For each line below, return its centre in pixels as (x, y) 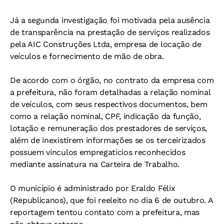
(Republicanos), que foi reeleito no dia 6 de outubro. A (111, 200)
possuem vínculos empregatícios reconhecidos (98, 152)
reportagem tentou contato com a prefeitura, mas (105, 212)
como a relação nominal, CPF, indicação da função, (105, 116)
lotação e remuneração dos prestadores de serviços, (108, 128)
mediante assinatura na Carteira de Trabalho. (95, 164)
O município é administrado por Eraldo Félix (93, 188)
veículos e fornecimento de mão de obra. (87, 56)
